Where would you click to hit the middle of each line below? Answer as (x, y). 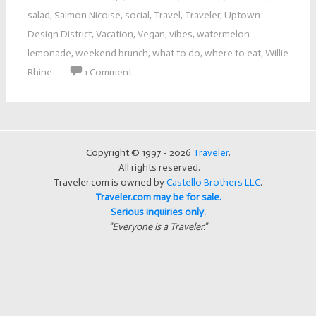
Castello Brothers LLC (213, 182)
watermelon (223, 34)
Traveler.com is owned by (110, 182)
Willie (276, 53)
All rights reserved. (158, 167)
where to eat (232, 53)
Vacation (114, 34)
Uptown (242, 15)
